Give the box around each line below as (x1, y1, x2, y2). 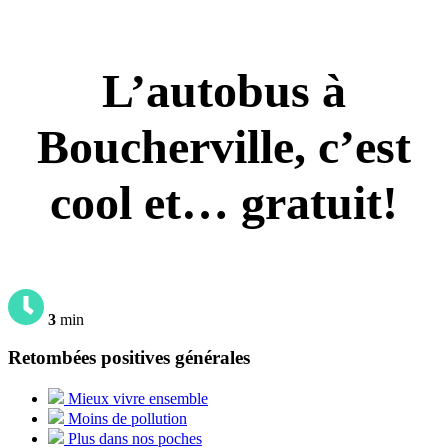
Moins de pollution (68, 410, 187, 428)
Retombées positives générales (8, 347, 250, 369)
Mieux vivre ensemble (68, 390, 208, 408)
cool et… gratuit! (50, 175, 398, 229)
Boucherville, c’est (37, 119, 411, 173)
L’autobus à (102, 63, 346, 117)
